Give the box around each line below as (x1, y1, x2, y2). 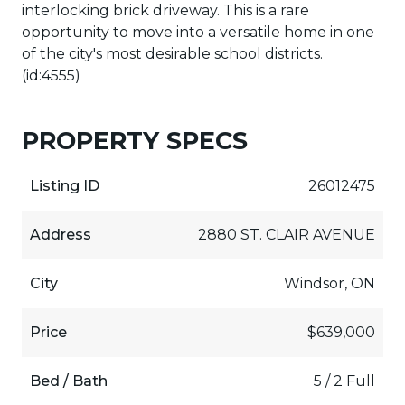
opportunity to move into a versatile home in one (22, 24, 374, 42)
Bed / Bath (29, 372, 108, 391)
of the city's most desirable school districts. (22, 45, 323, 63)
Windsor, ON (284, 275, 376, 293)
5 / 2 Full (314, 372, 376, 391)
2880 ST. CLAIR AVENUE (198, 226, 376, 244)
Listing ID (29, 177, 99, 195)
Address (29, 226, 91, 244)
